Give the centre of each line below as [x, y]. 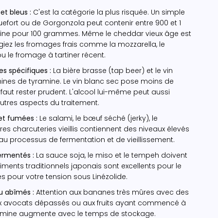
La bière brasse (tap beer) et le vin [112, 70]
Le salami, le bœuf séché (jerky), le [98, 118]
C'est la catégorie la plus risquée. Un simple [108, 12]
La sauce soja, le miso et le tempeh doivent [111, 155]
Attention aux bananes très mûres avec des [111, 192]
